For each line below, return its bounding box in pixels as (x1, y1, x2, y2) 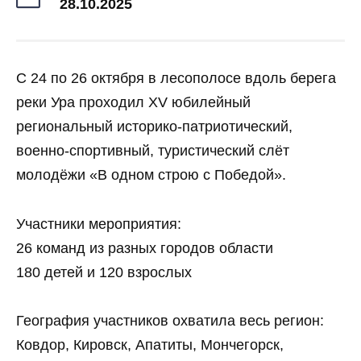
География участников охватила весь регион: (16, 313, 324, 330)
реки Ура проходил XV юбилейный (16, 94, 251, 110)
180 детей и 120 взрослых (16, 263, 192, 280)
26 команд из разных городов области (16, 239, 273, 256)
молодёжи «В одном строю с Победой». (16, 167, 286, 183)
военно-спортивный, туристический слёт (16, 143, 289, 159)
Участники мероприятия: (16, 215, 181, 232)
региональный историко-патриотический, (16, 118, 293, 135)
